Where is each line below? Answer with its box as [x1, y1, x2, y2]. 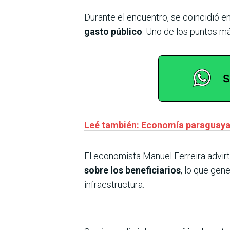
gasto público [84, 26, 142, 37]
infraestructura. [84, 179, 144, 190]
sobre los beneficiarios [84, 164, 181, 176]
